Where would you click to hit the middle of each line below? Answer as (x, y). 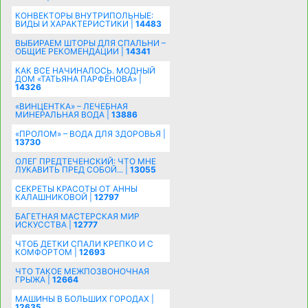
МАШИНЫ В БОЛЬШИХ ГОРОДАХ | (84, 298)
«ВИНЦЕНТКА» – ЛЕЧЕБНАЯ (71, 106)
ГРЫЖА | (33, 279)
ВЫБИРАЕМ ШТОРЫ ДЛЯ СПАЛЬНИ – (90, 43)
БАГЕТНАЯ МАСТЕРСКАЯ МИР (77, 216)
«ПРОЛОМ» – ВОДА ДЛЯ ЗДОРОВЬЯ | (90, 133)
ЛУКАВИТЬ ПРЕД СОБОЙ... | (72, 169)
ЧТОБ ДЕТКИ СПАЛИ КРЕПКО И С (84, 243)
